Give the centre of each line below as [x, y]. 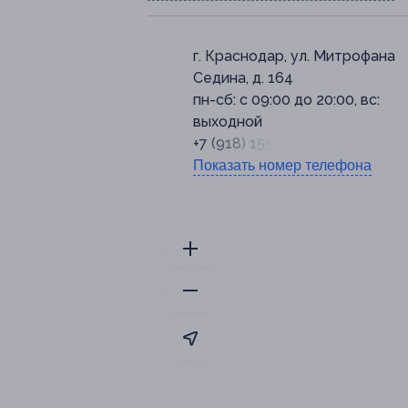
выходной [228, 122]
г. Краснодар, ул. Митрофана [294, 56]
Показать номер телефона [282, 166]
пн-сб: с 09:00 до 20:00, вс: [286, 100]
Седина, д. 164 [243, 78]
